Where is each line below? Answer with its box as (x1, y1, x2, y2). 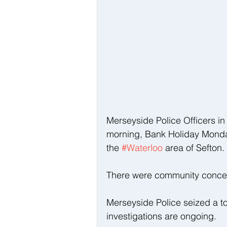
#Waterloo (122, 141, 163, 154)
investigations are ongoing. (106, 210, 216, 222)
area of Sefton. (163, 141, 224, 154)
